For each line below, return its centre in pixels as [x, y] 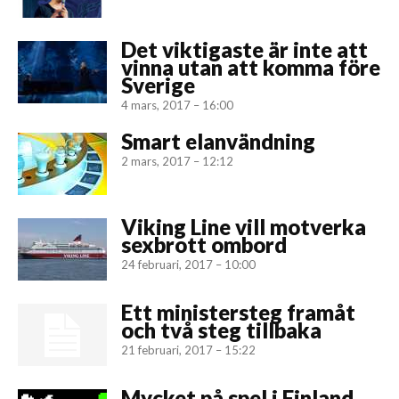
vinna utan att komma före [251, 67]
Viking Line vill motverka [244, 226]
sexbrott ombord [204, 244]
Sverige [158, 85]
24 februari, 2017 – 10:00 [188, 264]
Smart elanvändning [218, 141]
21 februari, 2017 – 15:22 [188, 350]
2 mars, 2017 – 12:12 [177, 161]
